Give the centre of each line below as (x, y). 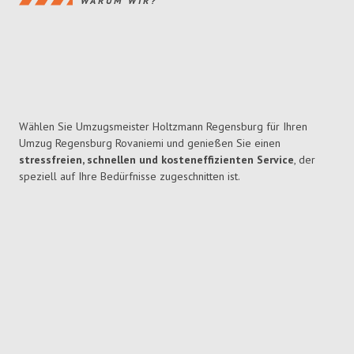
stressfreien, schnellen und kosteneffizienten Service (156, 160)
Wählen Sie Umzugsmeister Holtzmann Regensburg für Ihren (163, 127)
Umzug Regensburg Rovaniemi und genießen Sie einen (150, 143)
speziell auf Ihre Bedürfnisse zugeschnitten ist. (130, 177)
